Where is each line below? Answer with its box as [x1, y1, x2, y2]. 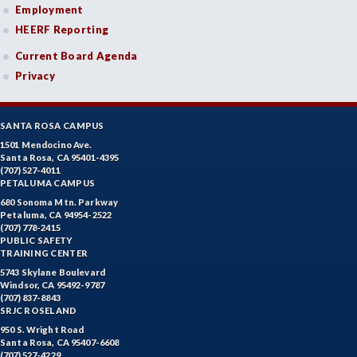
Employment [15, 3, 84, 17]
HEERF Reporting [15, 23, 109, 37]
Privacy [15, 69, 55, 83]
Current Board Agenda [15, 49, 138, 63]
